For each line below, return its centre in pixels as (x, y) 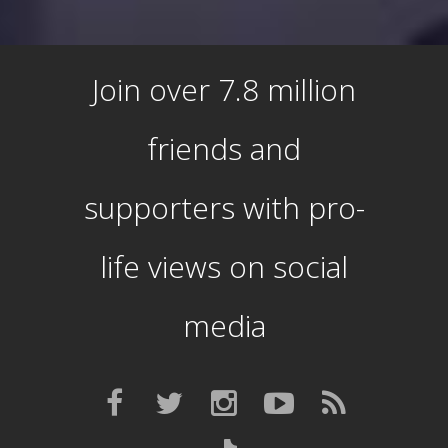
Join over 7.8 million (224, 90)
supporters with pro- (224, 208)
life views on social (224, 267)
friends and (224, 149)
